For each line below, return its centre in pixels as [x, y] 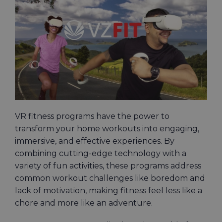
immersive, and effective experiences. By [95, 141]
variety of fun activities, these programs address [108, 166]
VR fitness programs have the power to [92, 116]
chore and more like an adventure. [84, 203]
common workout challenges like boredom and [110, 178]
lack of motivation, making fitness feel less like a [109, 191]
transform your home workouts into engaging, [107, 129]
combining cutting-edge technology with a [101, 154]
